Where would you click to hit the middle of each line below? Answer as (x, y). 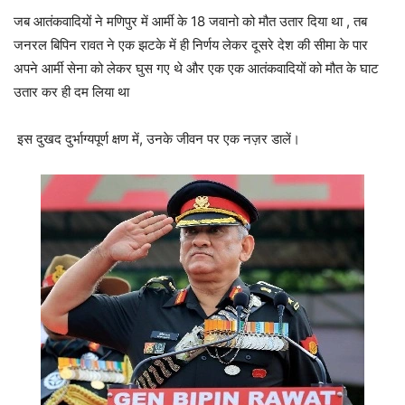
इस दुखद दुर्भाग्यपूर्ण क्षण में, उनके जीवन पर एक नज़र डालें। (157, 139)
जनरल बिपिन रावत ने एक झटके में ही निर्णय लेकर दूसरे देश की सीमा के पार (191, 45)
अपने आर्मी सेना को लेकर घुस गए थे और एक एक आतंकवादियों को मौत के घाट (196, 69)
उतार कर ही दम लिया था (71, 92)
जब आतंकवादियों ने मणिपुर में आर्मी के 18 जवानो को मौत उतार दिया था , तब (190, 22)
